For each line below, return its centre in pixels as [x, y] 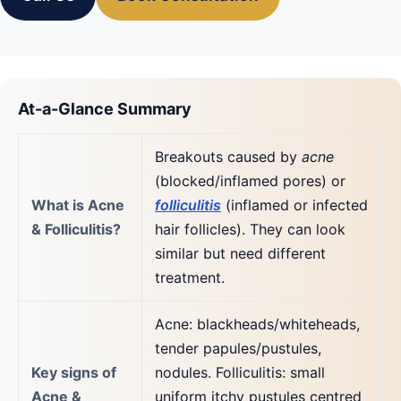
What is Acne [78, 205]
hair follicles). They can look [250, 229]
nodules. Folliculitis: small [240, 372]
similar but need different [240, 253]
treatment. [190, 277]
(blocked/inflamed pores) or [250, 180]
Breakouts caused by [228, 156]
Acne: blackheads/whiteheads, [257, 324]
